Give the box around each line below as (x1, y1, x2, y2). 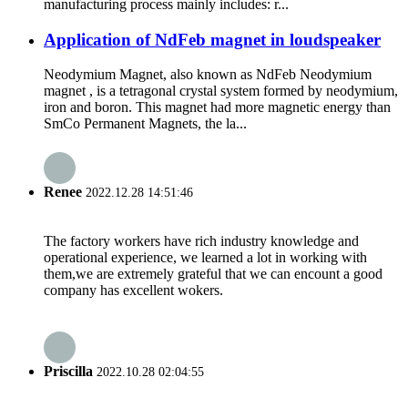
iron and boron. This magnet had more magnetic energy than (44, 99, 391, 116)
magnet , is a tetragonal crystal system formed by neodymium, (44, 83, 398, 99)
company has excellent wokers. (44, 281, 223, 298)
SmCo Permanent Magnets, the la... (44, 116, 247, 132)
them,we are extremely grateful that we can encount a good (44, 265, 382, 281)
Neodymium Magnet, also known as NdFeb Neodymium (44, 66, 372, 83)
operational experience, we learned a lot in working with (44, 249, 367, 265)
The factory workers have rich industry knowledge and (44, 232, 359, 249)
